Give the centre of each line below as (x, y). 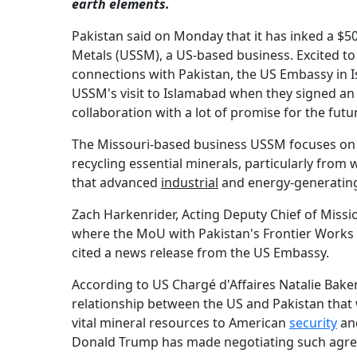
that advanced (116, 183)
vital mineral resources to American (180, 323)
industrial (190, 183)
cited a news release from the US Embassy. (200, 253)
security (313, 323)
